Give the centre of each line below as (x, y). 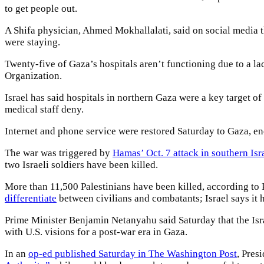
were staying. (32, 42)
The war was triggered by (59, 153)
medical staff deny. (44, 110)
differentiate (31, 199)
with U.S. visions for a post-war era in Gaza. (96, 232)
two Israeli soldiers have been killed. (81, 165)
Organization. (33, 76)
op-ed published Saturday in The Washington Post (133, 254)
